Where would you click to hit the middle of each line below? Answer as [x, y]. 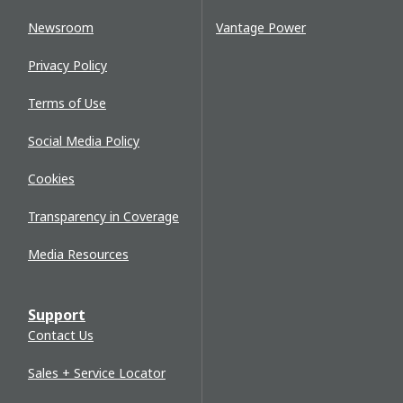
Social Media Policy [84, 141]
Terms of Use [67, 103]
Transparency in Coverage [103, 217]
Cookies [51, 179]
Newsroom [61, 28]
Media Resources [78, 255]
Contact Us [61, 336]
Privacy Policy [67, 66]
